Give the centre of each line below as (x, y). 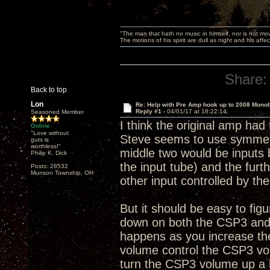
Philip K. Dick (49, 153)
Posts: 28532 (49, 166)
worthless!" (46, 146)
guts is (40, 140)
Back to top (49, 90)
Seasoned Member (57, 112)
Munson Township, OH (62, 173)
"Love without (50, 133)
